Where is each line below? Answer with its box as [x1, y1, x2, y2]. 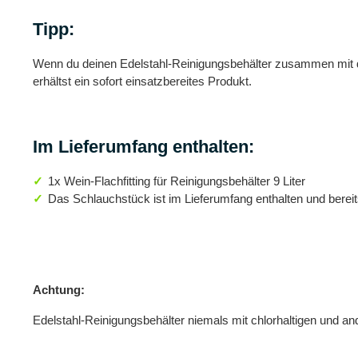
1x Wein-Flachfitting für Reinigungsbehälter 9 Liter [48, 174, 305, 189]
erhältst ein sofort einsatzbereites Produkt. [33, 74, 252, 89]
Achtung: [33, 283, 85, 297]
